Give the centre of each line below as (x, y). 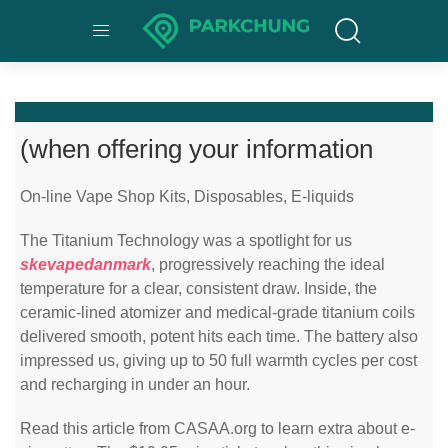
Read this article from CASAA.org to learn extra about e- (217, 428)
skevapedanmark (85, 264)
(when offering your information (196, 149)
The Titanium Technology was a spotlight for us (186, 240)
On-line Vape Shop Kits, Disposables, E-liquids (187, 196)
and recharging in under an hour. (135, 384)
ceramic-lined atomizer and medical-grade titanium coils (217, 312)
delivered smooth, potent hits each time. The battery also (219, 336)
